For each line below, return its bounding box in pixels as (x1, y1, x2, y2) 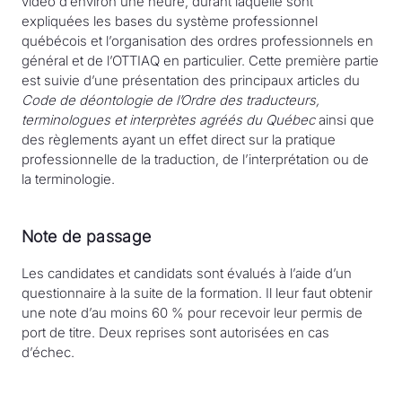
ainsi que (315, 111, 374, 128)
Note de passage (22, 227, 152, 246)
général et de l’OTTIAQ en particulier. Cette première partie (22, 52, 379, 69)
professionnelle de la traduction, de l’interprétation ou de (22, 151, 369, 168)
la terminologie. (22, 170, 115, 188)
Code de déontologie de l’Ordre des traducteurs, (22, 92, 319, 109)
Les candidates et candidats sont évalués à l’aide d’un (22, 265, 352, 282)
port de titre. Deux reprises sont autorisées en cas (22, 324, 329, 341)
